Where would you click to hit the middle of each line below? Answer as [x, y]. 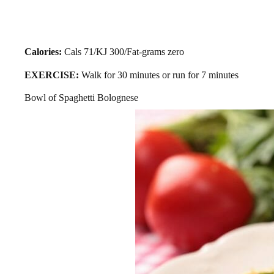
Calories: [43, 52]
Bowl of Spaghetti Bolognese [81, 97]
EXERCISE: [52, 75]
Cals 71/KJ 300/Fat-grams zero [123, 52]
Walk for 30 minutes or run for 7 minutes [159, 75]
